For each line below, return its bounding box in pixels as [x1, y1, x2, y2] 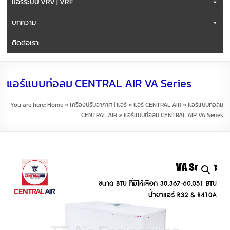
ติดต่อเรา [12, 37, 39, 48]
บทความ [12, 17, 36, 28]
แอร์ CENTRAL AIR [133, 100, 181, 109]
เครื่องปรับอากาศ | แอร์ [69, 100, 127, 109]
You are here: [10, 100, 47, 109]
